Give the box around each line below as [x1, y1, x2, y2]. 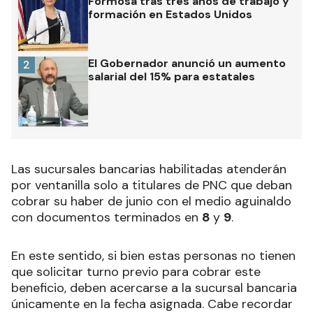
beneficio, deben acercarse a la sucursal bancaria [11, 279, 297, 296]
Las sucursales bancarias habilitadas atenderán [11, 160, 286, 177]
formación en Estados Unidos [88, 6, 252, 22]
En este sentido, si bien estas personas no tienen [11, 247, 296, 264]
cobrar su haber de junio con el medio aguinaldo [11, 192, 291, 210]
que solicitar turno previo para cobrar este [11, 263, 261, 280]
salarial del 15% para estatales [88, 68, 255, 84]
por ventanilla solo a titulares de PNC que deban [11, 176, 292, 194]
